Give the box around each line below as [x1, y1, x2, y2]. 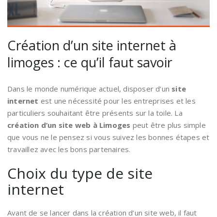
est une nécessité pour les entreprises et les [38, 96, 196, 106]
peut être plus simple [130, 120, 206, 130]
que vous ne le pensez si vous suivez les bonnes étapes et [7, 132, 210, 142]
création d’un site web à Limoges [7, 120, 131, 130]
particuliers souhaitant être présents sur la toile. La [7, 108, 183, 118]
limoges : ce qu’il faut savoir [7, 53, 172, 72]
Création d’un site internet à [7, 36, 176, 55]
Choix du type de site [7, 163, 153, 184]
